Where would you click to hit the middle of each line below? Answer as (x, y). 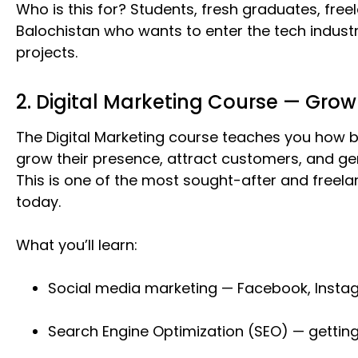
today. (38, 202)
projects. (47, 52)
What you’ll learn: (77, 245)
